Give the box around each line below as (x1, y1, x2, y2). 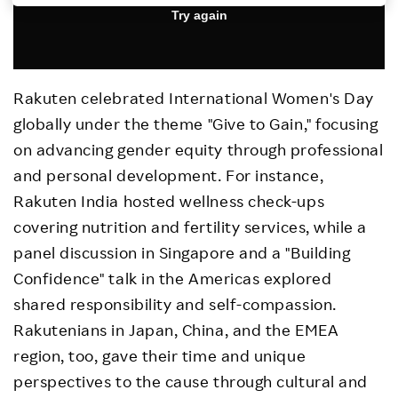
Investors (9, 20, 88, 40)
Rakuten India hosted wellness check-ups (13, 191, 325, 211)
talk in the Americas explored (104, 268, 332, 289)
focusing (311, 114, 378, 134)
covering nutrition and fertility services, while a (13, 217, 368, 237)
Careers (9, 125, 75, 145)
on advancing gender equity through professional (13, 139, 384, 160)
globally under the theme (13, 114, 208, 134)
